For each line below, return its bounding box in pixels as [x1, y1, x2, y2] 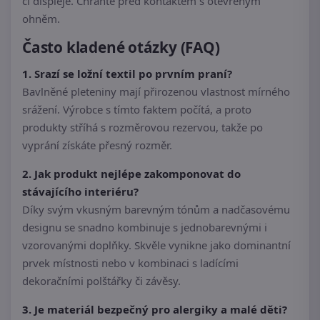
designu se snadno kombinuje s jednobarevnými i [22, 220, 267, 235]
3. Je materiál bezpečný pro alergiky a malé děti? [22, 302, 287, 317]
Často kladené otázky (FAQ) [22, 36, 220, 57]
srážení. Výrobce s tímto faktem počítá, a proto [22, 102, 251, 117]
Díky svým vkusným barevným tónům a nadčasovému [22, 202, 290, 217]
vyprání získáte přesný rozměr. [22, 138, 172, 153]
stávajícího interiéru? [22, 184, 139, 199]
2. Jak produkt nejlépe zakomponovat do [22, 166, 241, 181]
